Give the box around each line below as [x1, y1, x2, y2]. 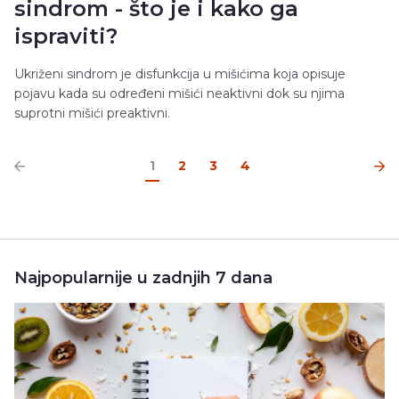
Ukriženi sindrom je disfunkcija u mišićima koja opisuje [14, 65, 346, 82]
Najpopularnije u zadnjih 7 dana [14, 267, 273, 288]
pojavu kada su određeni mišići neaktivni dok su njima [14, 85, 345, 102]
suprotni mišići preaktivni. [14, 104, 170, 121]
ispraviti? [14, 22, 118, 49]
